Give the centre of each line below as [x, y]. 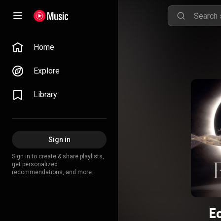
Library [45, 94]
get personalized [35, 164]
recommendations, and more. [53, 172]
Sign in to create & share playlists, [58, 156]
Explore [47, 71]
